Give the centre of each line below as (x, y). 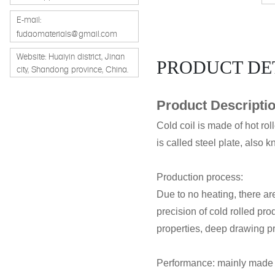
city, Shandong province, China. (73, 69)
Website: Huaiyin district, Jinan (71, 56)
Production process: (200, 177)
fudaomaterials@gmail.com (67, 33)
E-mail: (29, 19)
